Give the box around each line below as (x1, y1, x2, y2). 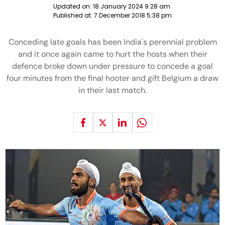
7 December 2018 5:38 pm (94, 11, 172, 20)
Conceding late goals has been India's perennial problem (8, 37, 217, 47)
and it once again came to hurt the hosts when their (18, 49, 207, 59)
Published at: (53, 11, 94, 20)
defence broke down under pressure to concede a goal (12, 61, 213, 71)
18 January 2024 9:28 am (93, 2, 170, 11)
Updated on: (53, 2, 93, 11)
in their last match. (78, 85, 147, 95)
